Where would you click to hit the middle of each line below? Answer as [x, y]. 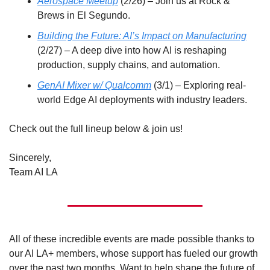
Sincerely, [30, 158]
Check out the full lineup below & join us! [97, 129]
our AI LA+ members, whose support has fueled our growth [133, 253]
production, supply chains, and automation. [129, 65]
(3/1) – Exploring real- [199, 85]
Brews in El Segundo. [85, 15]
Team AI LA [33, 172]
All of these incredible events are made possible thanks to [132, 239]
